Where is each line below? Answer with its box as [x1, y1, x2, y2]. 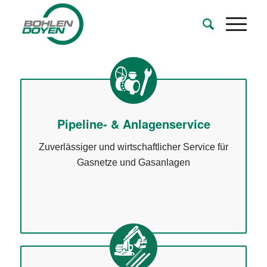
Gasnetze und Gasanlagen [77, 157, 190, 167]
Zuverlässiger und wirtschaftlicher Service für [39, 141, 228, 152]
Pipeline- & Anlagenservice [57, 115, 210, 132]
